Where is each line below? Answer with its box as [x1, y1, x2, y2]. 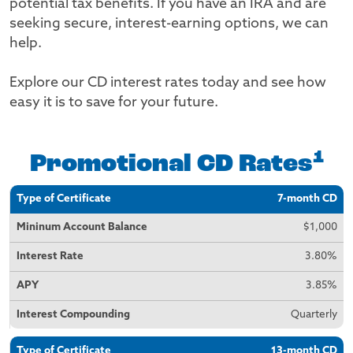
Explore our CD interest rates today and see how [9, 76, 326, 91]
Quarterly [290, 309, 337, 320]
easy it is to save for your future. [9, 95, 218, 110]
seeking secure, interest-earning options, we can [9, 17, 329, 32]
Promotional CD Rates [29, 152, 313, 177]
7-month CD [277, 194, 337, 205]
